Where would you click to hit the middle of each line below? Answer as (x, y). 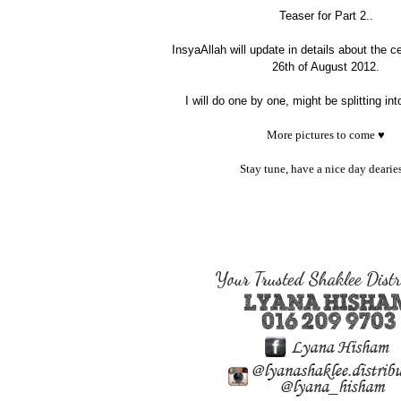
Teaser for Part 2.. (326, 16)
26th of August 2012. (326, 67)
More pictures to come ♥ (326, 135)
